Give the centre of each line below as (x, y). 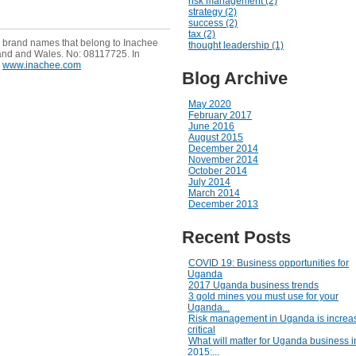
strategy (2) (213, 12)
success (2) (213, 23)
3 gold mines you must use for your (263, 296)
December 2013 (223, 204)
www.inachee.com (42, 65)
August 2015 (216, 137)
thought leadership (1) (236, 45)
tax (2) (202, 34)
